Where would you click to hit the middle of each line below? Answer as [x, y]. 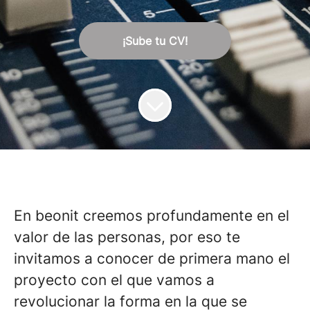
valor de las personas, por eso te [127, 237]
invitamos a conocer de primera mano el [152, 258]
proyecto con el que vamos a [114, 280]
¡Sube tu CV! [155, 41]
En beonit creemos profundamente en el [152, 216]
